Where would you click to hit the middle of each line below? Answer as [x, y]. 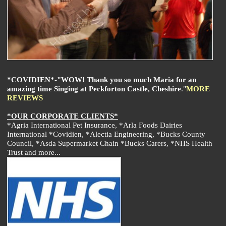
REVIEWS [25, 98]
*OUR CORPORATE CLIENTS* [63, 116]
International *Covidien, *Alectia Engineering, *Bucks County [106, 134]
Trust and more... [34, 152]
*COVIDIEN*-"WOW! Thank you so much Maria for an [102, 80]
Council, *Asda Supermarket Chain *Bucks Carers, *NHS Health [110, 143]
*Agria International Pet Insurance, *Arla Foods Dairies [95, 125]
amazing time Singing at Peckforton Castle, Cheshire [94, 89]
